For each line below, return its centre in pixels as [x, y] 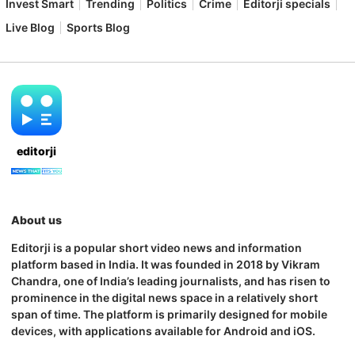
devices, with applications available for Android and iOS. [164, 331]
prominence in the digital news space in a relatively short [164, 298]
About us [36, 220]
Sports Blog [98, 28]
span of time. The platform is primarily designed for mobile [169, 315]
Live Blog [30, 28]
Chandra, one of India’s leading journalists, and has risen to [171, 281]
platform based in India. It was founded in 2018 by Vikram [166, 265]
